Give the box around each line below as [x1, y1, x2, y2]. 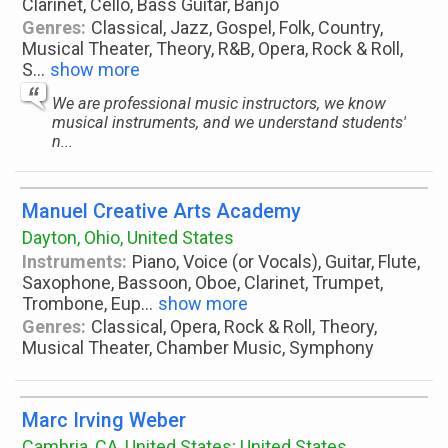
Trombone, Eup [22, 293, 141, 314]
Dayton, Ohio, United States [22, 227, 234, 248]
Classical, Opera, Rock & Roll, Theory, [91, 316, 378, 337]
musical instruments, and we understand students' [52, 113, 406, 132]
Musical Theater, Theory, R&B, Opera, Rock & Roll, [22, 38, 403, 59]
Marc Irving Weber [22, 409, 186, 432]
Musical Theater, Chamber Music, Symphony [22, 337, 374, 358]
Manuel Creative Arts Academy [22, 200, 301, 223]
